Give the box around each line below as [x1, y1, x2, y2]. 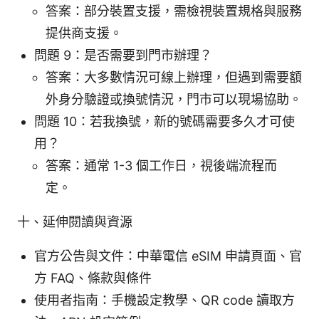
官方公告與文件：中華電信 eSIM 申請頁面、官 [34, 249, 302, 264]
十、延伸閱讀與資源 [17, 214, 132, 230]
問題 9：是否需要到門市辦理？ [34, 48, 212, 63]
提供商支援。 [46, 26, 122, 41]
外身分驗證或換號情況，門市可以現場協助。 [46, 92, 302, 108]
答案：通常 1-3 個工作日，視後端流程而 [46, 158, 277, 174]
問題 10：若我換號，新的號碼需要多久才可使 [34, 114, 295, 130]
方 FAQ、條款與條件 [34, 271, 152, 286]
